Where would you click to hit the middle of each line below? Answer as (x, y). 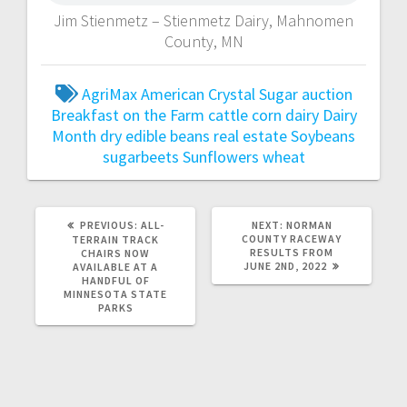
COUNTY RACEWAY (292, 238)
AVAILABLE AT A (115, 266)
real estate (250, 135)
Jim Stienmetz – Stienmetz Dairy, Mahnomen (203, 20)
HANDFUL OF (115, 280)
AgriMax (109, 94)
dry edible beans (155, 135)
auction (327, 94)
